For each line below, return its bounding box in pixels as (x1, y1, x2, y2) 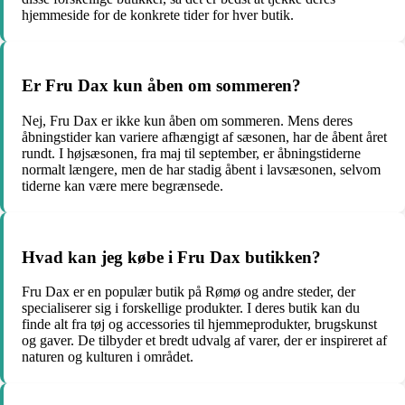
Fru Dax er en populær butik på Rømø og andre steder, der (22, 284, 355, 300)
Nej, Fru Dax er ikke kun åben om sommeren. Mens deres (22, 112, 353, 128)
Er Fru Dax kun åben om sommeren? (22, 76, 301, 96)
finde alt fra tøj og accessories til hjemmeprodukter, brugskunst (22, 316, 377, 333)
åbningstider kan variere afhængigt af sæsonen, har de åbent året (22, 128, 387, 145)
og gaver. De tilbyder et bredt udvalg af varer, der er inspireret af (22, 333, 387, 349)
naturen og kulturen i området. (22, 349, 193, 365)
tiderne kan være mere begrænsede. (22, 177, 223, 193)
